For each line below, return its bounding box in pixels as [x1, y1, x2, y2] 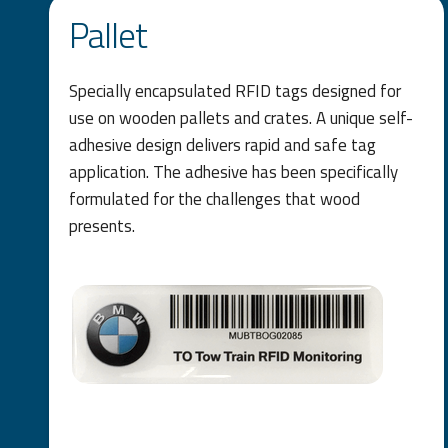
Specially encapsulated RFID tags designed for [68, 77, 401, 104]
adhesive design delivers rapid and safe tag [68, 131, 376, 158]
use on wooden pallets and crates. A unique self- [68, 104, 413, 131]
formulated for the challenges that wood [68, 185, 360, 212]
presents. [68, 212, 135, 239]
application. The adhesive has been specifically [68, 158, 398, 185]
